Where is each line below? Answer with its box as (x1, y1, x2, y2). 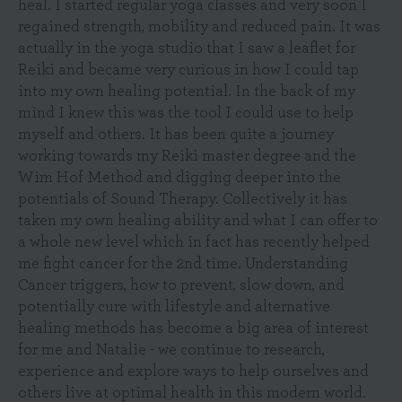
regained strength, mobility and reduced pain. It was (18, 19, 380, 35)
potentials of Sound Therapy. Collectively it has (18, 191, 347, 207)
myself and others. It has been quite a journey (18, 127, 334, 143)
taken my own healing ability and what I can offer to (18, 213, 378, 229)
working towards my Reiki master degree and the (18, 148, 356, 164)
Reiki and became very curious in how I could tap (18, 62, 359, 78)
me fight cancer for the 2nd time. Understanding (18, 256, 348, 272)
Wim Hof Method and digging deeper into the (18, 170, 341, 186)
